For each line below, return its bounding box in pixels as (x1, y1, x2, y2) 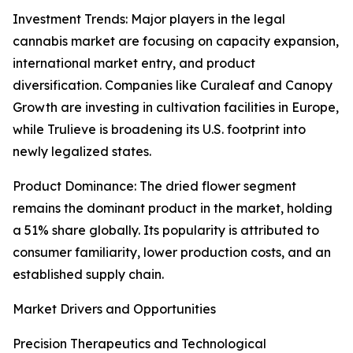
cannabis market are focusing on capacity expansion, (13, 33, 339, 50)
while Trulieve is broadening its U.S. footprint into (13, 121, 306, 138)
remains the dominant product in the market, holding (13, 200, 333, 217)
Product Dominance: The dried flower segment (13, 178, 296, 195)
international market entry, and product (13, 55, 255, 72)
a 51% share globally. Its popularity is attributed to (13, 222, 319, 239)
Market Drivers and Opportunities (13, 301, 216, 318)
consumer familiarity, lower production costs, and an (13, 244, 331, 261)
